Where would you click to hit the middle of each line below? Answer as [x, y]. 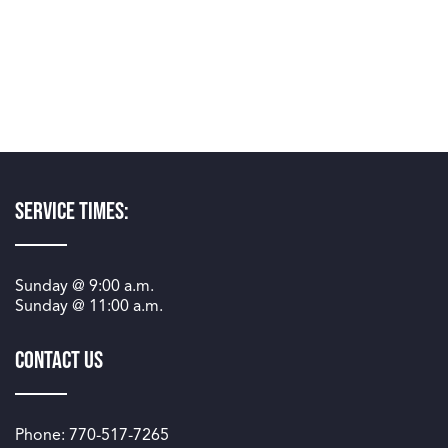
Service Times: [72, 211]
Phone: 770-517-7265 [92, 434]
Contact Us [59, 360]
